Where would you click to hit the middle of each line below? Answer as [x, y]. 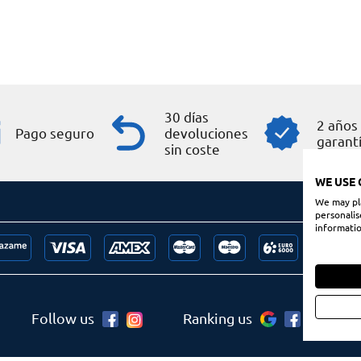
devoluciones [207, 132]
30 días [187, 116]
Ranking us [218, 317]
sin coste [193, 148]
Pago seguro [54, 132]
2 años [338, 124]
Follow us [63, 317]
